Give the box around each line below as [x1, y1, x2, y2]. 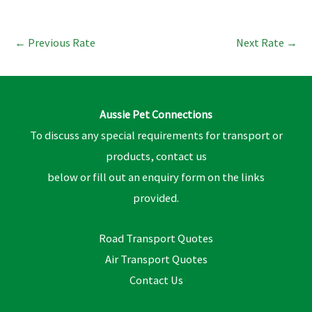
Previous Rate [25, 35, 95, 49]
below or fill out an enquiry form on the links [47, 169, 265, 184]
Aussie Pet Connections [100, 107, 212, 121]
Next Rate [236, 35, 287, 49]
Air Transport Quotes [104, 252, 208, 267]
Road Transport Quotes [99, 231, 213, 246]
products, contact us [105, 148, 207, 163]
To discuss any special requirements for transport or [29, 127, 283, 142]
